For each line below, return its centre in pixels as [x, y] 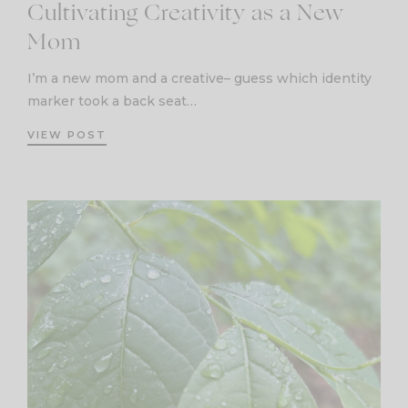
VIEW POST [67, 134]
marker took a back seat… [112, 101]
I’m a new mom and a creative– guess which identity [199, 78]
